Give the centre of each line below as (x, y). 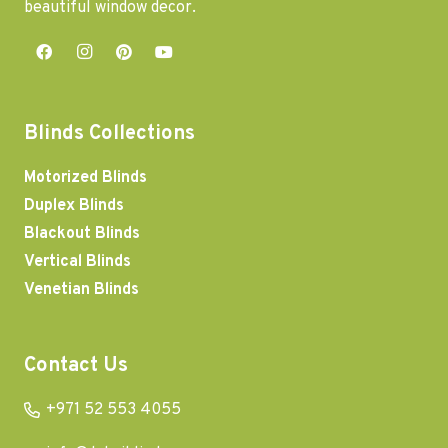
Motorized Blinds (85, 177)
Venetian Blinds (81, 289)
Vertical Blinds (77, 261)
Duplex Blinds (74, 205)
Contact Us (76, 365)
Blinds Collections (109, 133)
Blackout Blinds (82, 233)
